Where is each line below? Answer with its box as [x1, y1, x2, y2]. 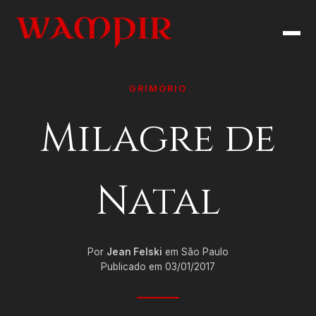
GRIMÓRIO [129, 83, 187, 94]
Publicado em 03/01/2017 [101, 261, 215, 272]
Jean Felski [107, 246, 162, 257]
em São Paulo [162, 246, 229, 257]
